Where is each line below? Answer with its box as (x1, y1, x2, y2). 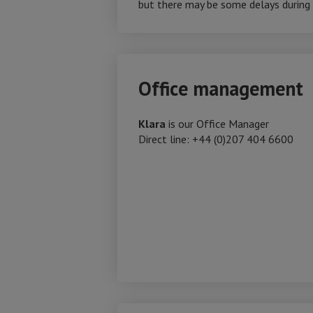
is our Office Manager (168, 117, 269, 131)
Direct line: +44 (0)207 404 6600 (138, 132, 293, 146)
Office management (138, 75, 303, 101)
